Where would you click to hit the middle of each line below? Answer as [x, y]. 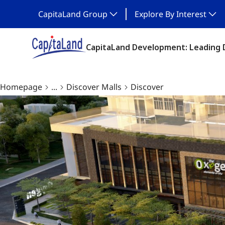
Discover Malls [94, 87]
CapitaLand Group [73, 14]
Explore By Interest [171, 14]
